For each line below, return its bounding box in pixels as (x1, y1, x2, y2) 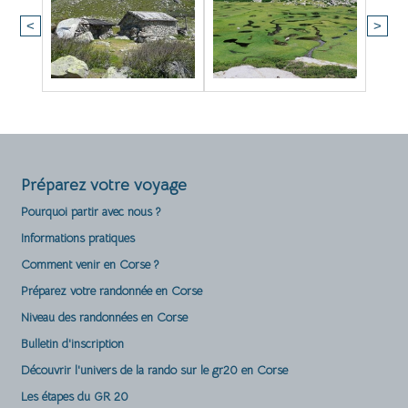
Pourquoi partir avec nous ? (21, 204, 160, 219)
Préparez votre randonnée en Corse (21, 283, 202, 299)
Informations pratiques (21, 230, 135, 246)
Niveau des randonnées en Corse (21, 310, 188, 325)
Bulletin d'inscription (21, 336, 124, 352)
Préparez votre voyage (21, 175, 187, 195)
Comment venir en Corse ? (21, 257, 158, 272)
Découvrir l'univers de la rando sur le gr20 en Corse (21, 362, 288, 378)
